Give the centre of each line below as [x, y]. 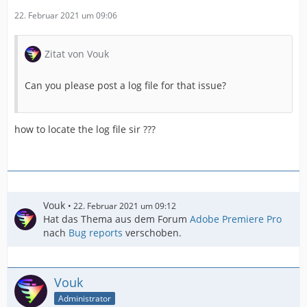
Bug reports [96, 233]
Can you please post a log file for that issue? [125, 86]
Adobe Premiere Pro [236, 219]
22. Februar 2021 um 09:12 [125, 206]
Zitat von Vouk [77, 54]
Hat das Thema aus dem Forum [116, 219]
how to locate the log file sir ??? [85, 130]
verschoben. [152, 233]
